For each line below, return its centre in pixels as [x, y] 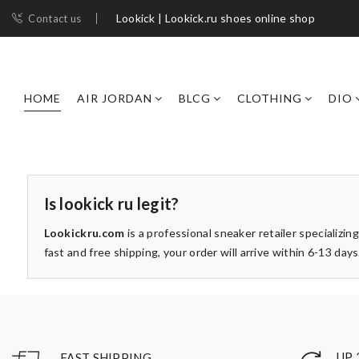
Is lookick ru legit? [111, 204]
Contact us [55, 18]
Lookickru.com [84, 233]
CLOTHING [270, 98]
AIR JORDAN [115, 98]
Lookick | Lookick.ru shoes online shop [216, 18]
